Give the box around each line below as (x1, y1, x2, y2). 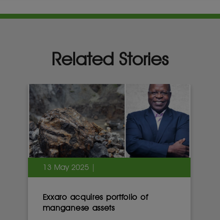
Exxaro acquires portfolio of (42, 192, 148, 202)
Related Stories (52, 48, 168, 69)
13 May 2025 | (42, 163, 95, 172)
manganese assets (42, 203, 115, 213)
